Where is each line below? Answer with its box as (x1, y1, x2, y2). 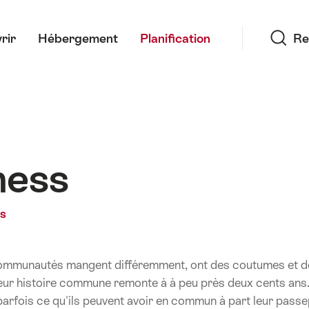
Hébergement (38, 30, 118, 46)
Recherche (242, 2, 303, 16)
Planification (140, 30, 210, 46)
